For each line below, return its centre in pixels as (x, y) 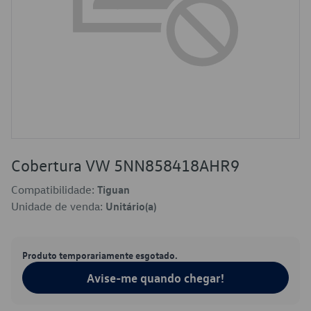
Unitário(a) (131, 206)
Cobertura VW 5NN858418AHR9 (125, 165)
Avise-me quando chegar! (155, 278)
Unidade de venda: (58, 206)
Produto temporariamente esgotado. (100, 255)
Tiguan (114, 190)
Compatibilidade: (54, 190)
